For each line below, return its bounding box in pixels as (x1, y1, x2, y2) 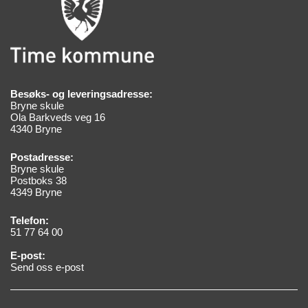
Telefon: (10, 214, 49, 226)
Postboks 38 (10, 174, 67, 186)
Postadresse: (10, 151, 74, 163)
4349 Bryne (10, 186, 62, 198)
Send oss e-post (10, 261, 84, 273)
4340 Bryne (10, 122, 62, 135)
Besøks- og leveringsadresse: (10, 87, 153, 100)
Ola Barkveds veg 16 (10, 111, 105, 123)
